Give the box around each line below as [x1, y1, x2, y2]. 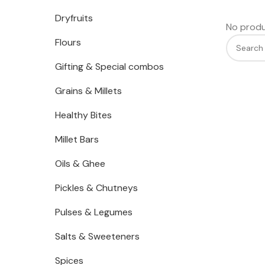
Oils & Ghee [55, 157, 105, 170]
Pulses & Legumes [55, 206, 132, 218]
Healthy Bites [55, 109, 112, 121]
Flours [55, 36, 81, 49]
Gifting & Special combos [55, 60, 164, 73]
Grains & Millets [55, 85, 122, 97]
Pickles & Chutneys [55, 182, 138, 194]
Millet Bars [55, 133, 99, 146]
